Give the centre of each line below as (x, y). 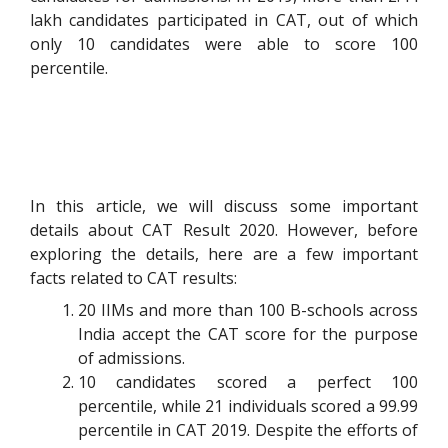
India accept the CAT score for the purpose (248, 334)
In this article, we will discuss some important (224, 206)
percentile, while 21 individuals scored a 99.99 (248, 406)
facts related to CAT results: (133, 278)
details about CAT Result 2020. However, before (224, 230)
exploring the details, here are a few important (224, 254)
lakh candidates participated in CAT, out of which (224, 20)
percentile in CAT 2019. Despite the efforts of (248, 430)
